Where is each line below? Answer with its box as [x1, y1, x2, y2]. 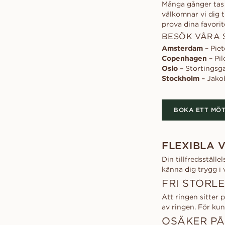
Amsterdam [162, 44, 203, 53]
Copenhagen [162, 54, 207, 63]
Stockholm [162, 74, 199, 83]
